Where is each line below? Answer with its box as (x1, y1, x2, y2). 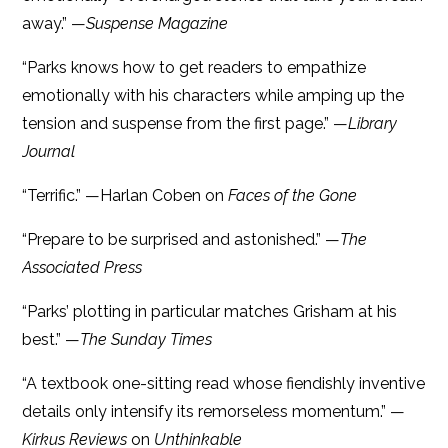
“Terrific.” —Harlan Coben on (22, 185, 229, 205)
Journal (22, 141, 76, 161)
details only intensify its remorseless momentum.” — (22, 401, 406, 421)
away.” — (22, 13, 87, 33)
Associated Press (22, 257, 143, 277)
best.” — (22, 329, 81, 349)
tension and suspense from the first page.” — (22, 113, 349, 133)
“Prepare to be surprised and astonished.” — (22, 229, 341, 249)
